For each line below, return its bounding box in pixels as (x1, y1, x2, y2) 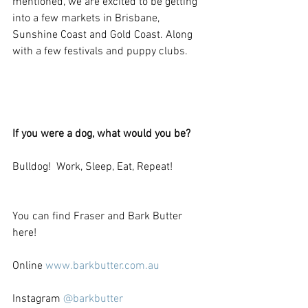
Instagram (12, 291, 63, 306)
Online (12, 258, 45, 273)
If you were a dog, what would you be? (12, 126, 190, 141)
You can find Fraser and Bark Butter (12, 209, 185, 223)
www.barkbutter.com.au (45, 258, 162, 273)
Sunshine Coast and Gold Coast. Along (12, 27, 195, 42)
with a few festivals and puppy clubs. (12, 44, 188, 58)
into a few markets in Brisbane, (12, 11, 162, 25)
